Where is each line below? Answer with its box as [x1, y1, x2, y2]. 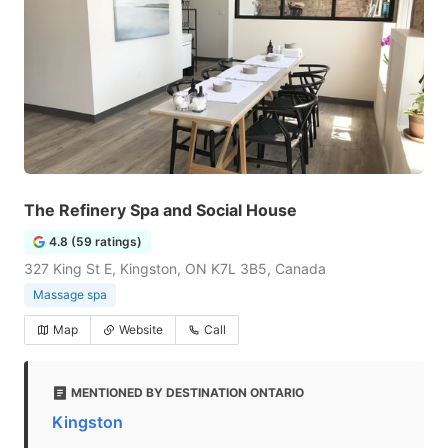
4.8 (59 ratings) [49, 234, 142, 249]
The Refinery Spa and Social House [24, 200, 297, 220]
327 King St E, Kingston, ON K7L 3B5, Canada [24, 260, 326, 277]
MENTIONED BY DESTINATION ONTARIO [71, 385, 304, 400]
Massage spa [33, 287, 107, 302]
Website [119, 322, 163, 337]
